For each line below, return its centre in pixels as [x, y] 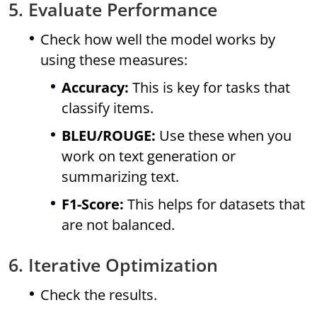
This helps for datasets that [215, 204]
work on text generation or [149, 156]
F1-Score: [93, 204]
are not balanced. [119, 225]
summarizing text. [121, 177]
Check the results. [99, 295]
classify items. [108, 108]
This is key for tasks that [210, 88]
